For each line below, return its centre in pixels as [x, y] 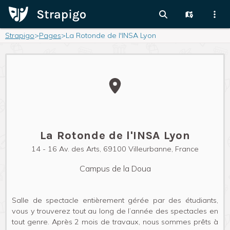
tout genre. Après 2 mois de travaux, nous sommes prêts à [115, 222]
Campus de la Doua [115, 168]
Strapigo [20, 35]
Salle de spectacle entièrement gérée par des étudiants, [115, 200]
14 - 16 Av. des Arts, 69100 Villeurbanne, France [115, 149]
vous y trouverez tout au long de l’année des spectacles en [115, 211]
